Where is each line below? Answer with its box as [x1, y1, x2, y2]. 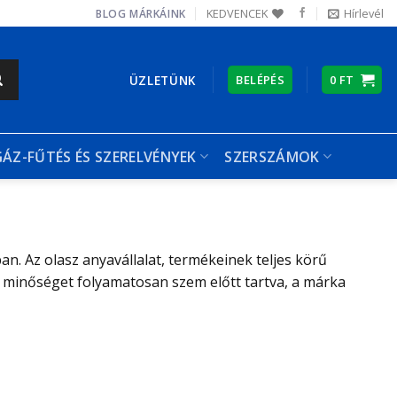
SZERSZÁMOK [224, 146, 320, 167]
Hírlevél [343, 5, 384, 21]
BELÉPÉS [236, 72, 285, 88]
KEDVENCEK [206, 5, 269, 21]
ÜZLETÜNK [128, 71, 197, 89]
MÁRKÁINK [129, 5, 186, 21]
